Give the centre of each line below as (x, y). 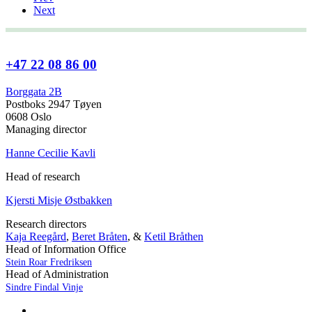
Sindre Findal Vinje (44, 288)
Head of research (43, 177)
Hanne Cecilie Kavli (50, 153)
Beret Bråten (100, 237)
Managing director (46, 130)
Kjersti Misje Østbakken (59, 201)
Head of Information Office (66, 249)
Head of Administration (57, 274)
